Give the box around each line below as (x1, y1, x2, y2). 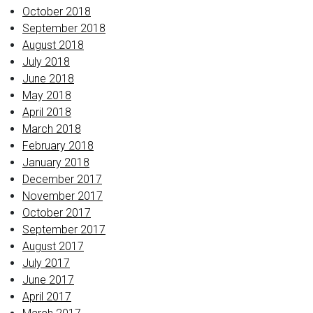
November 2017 (22, 189, 103, 203)
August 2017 (22, 240, 84, 253)
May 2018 (22, 89, 71, 102)
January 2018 (22, 156, 89, 169)
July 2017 (22, 256, 70, 270)
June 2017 (22, 273, 74, 286)
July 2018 (22, 55, 70, 68)
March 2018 (22, 122, 81, 136)
